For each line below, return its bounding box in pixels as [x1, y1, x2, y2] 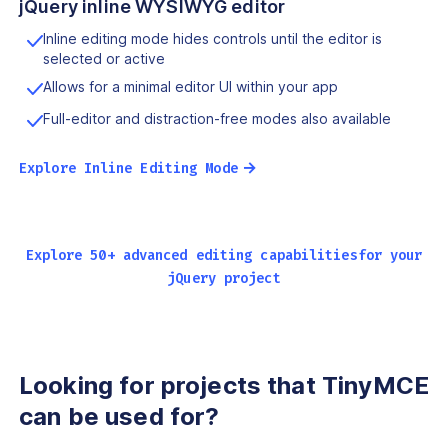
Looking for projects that [19, 370, 316, 400]
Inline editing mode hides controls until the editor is [43, 29, 382, 47]
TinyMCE [315, 370, 429, 400]
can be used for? [19, 401, 220, 431]
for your [357, 245, 423, 265]
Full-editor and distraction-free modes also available [43, 109, 391, 127]
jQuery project [167, 268, 281, 288]
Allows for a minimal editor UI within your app [43, 77, 338, 95]
